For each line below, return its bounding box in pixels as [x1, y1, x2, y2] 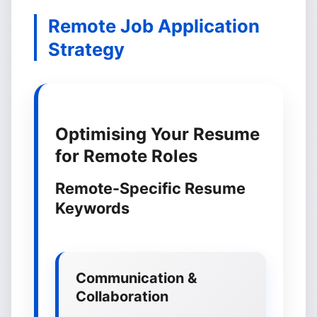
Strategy [48, 38, 125, 60]
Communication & [76, 270, 197, 287]
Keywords [55, 199, 129, 217]
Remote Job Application [48, 15, 260, 37]
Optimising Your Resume [55, 124, 260, 144]
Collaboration [76, 288, 168, 305]
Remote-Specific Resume [55, 179, 246, 197]
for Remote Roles [55, 146, 197, 166]
